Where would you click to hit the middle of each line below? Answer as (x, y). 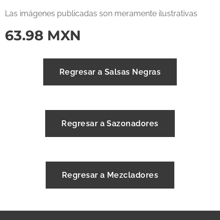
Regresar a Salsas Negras (110, 72)
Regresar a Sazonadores (110, 124)
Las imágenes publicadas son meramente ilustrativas (101, 14)
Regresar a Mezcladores (110, 175)
